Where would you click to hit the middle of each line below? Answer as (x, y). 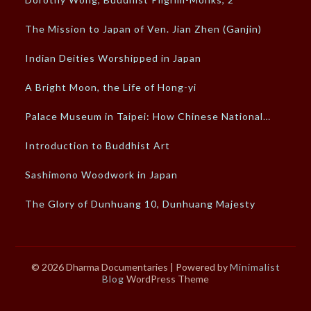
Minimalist (255, 267)
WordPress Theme (167, 279)
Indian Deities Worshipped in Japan (114, 58)
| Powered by (200, 267)
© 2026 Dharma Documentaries (100, 267)
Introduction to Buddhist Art (98, 146)
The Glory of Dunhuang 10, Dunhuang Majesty (141, 204)
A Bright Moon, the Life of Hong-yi (111, 87)
